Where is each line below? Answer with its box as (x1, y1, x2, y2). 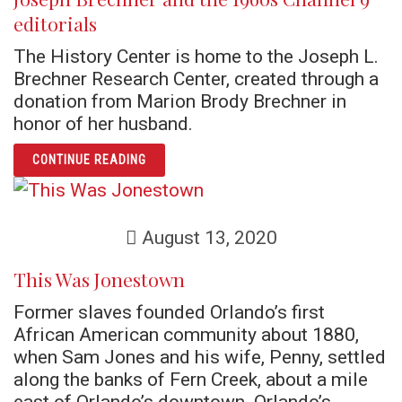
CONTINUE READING (32, 153, 146, 167)
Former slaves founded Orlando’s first (13, 301, 325, 323)
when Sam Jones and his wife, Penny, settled (13, 345, 386, 368)
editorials (13, 11, 97, 36)
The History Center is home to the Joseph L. (13, 45, 379, 67)
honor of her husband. (13, 112, 193, 135)
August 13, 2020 (136, 226, 277, 249)
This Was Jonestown (13, 267, 185, 292)
